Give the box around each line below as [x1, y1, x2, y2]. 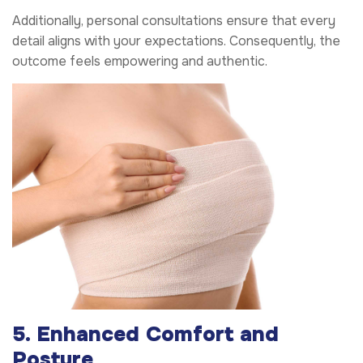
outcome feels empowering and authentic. [12, 52, 267, 70]
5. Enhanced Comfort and [12, 320, 279, 348]
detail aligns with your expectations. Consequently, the [12, 32, 340, 49]
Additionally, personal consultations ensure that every [12, 11, 335, 29]
